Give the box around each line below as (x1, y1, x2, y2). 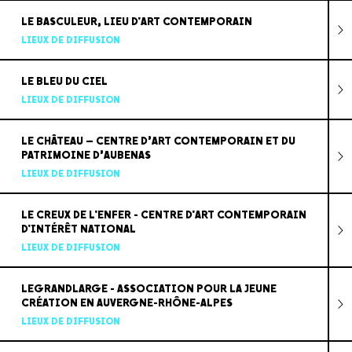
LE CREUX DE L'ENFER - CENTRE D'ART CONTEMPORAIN (20, 207, 306, 222)
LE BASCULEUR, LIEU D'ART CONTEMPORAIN (20, 14, 252, 28)
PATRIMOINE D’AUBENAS (20, 148, 151, 162)
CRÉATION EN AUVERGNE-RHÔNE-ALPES (20, 295, 233, 310)
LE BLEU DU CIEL (20, 74, 108, 88)
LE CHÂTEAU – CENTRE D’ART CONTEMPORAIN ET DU (20, 134, 295, 148)
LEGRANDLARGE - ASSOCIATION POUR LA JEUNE (20, 281, 277, 295)
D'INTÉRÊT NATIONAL (20, 222, 136, 236)
